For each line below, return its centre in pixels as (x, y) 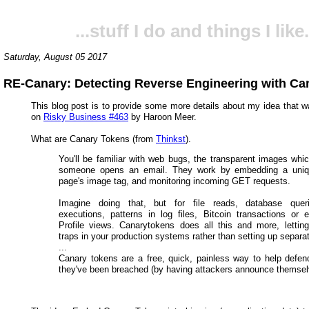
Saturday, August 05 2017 (55, 57)
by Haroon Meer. (162, 117)
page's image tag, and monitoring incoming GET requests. (175, 181)
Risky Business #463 (86, 117)
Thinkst (171, 139)
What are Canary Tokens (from (93, 139)
